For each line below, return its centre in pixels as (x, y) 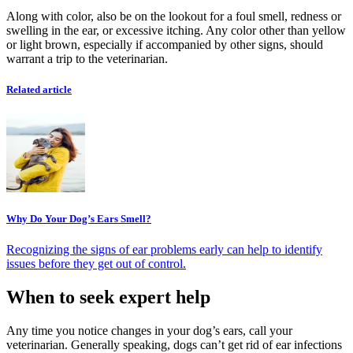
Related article (39, 89)
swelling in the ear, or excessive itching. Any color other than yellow (176, 30)
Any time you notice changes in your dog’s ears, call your (149, 331)
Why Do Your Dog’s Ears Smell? (79, 219)
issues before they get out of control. (96, 264)
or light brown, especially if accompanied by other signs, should (165, 44)
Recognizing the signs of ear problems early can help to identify (164, 250)
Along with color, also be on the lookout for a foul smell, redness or (174, 16)
